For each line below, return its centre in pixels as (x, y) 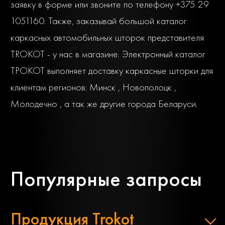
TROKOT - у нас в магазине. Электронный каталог (108, 54)
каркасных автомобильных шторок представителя (107, 38)
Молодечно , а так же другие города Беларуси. (104, 104)
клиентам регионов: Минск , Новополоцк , (93, 87)
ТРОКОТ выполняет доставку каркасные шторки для (112, 71)
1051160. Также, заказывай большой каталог (99, 21)
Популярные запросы (106, 179)
